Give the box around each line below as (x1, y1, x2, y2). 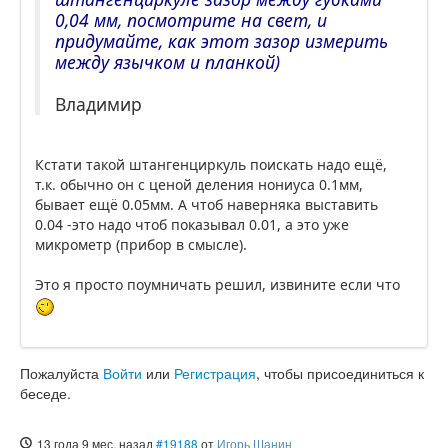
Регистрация (174, 362, 256, 383)
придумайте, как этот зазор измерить (55, 29, 388, 54)
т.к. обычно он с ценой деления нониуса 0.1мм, (35, 175, 363, 195)
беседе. (20, 382, 71, 403)
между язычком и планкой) (55, 50, 280, 75)
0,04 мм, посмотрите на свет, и (55, 8, 327, 33)
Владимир (55, 92, 142, 117)
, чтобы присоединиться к (256, 362, 424, 383)
